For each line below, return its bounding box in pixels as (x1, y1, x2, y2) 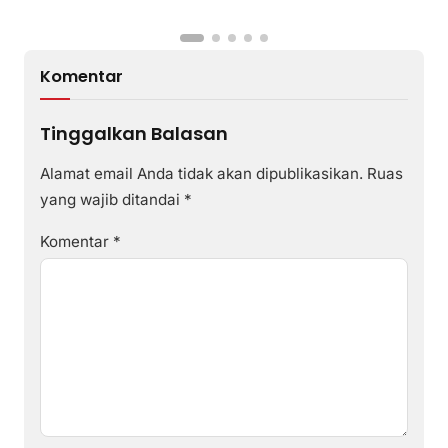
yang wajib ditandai (40, 189, 184, 209)
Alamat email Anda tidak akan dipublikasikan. (40, 163, 363, 183)
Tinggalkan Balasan (40, 120, 228, 146)
